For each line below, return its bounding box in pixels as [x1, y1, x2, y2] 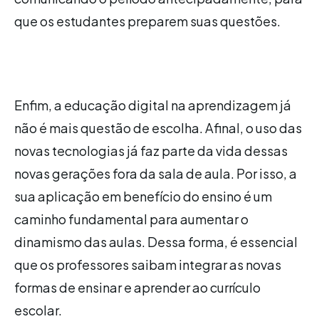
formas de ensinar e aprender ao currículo [14, 278, 261, 296]
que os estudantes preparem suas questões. [14, 12, 281, 29]
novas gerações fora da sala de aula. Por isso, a [14, 164, 297, 182]
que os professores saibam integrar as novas [14, 256, 281, 273]
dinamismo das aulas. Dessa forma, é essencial [14, 233, 298, 250]
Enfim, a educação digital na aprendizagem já [14, 96, 291, 113]
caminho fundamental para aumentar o [14, 210, 249, 227]
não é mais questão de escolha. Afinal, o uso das [14, 119, 302, 136]
